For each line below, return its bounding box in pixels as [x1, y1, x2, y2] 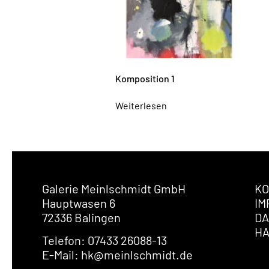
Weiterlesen [115, 99, 167, 111]
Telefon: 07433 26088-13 [42, 232, 167, 247]
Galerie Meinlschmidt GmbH [42, 181, 186, 196]
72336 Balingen [42, 210, 121, 225]
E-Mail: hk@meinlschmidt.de [42, 247, 193, 262]
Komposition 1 [115, 72, 175, 84]
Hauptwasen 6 [42, 195, 115, 210]
